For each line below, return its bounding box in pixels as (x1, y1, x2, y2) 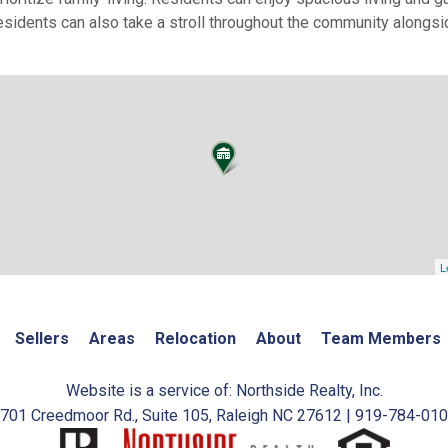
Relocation (154, 328, 236, 348)
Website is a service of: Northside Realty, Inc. (65, 380, 383, 400)
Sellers (14, 328, 69, 348)
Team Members (320, 328, 441, 348)
